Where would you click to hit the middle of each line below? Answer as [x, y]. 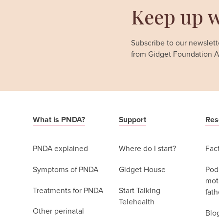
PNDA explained [61, 149]
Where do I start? [148, 149]
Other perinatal [59, 212]
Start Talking [140, 191]
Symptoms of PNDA [66, 170]
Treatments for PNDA [68, 191]
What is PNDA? [59, 120]
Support [133, 120]
